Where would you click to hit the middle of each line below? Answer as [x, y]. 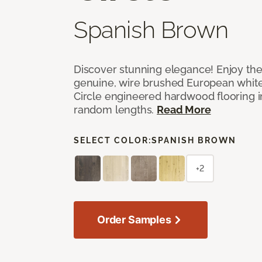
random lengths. [116, 109]
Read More [184, 109]
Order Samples [134, 219]
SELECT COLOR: [113, 140]
